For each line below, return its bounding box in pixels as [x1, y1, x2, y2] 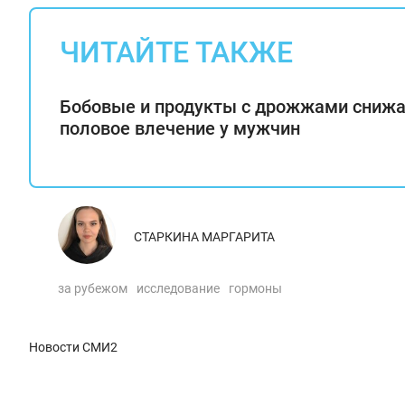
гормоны [229, 281, 282, 296]
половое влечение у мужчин [60, 118, 300, 139]
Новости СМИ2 [29, 340, 118, 354]
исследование [137, 281, 220, 296]
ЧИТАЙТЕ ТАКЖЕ [60, 35, 293, 70]
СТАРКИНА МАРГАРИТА [134, 230, 275, 244]
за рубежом [58, 281, 127, 296]
